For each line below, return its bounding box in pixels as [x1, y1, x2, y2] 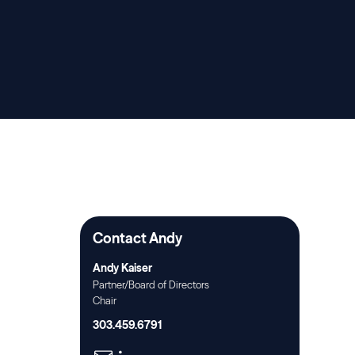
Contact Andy [93, 229, 182, 247]
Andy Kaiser [93, 261, 152, 275]
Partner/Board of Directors [93, 278, 209, 291]
